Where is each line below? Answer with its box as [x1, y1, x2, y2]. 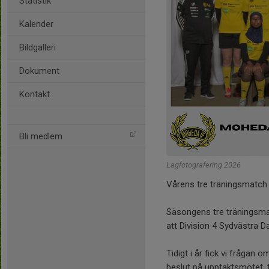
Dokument [19, 65, 59, 76]
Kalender [19, 19, 53, 29]
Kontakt [19, 89, 50, 100]
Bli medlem [19, 131, 62, 142]
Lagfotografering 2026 [166, 160, 241, 169]
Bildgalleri [19, 42, 56, 53]
